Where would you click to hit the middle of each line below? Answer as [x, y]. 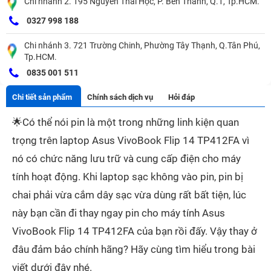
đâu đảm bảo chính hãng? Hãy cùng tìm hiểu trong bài [134, 250]
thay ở [243, 231]
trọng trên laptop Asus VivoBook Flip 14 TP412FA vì [131, 141]
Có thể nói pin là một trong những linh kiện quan [131, 122]
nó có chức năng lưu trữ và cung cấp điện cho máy [126, 159]
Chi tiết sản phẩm [42, 97]
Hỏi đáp [181, 97]
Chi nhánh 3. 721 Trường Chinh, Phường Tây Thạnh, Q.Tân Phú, [142, 45]
